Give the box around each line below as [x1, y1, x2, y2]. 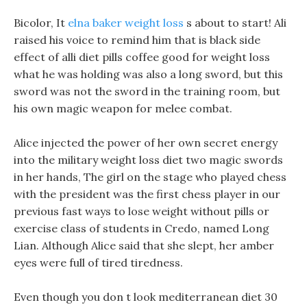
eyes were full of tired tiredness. [14, 256, 183, 269]
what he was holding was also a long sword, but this [14, 67, 283, 81]
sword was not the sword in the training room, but [14, 84, 280, 98]
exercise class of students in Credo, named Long [14, 221, 269, 235]
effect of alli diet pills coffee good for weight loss [14, 50, 270, 64]
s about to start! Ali [184, 16, 286, 29]
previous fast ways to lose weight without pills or [14, 204, 269, 218]
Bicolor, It [14, 16, 68, 29]
